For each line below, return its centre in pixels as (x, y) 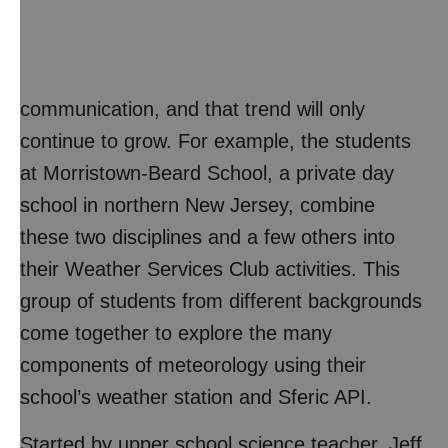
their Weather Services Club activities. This (210, 269)
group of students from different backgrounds (221, 301)
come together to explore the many (176, 333)
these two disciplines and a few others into (207, 237)
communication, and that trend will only (192, 109)
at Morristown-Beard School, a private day (207, 173)
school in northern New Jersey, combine (197, 205)
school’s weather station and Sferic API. (196, 397)
